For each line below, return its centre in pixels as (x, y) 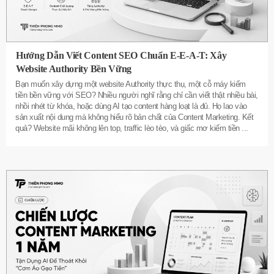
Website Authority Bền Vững (74, 69)
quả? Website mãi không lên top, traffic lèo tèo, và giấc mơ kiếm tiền (128, 128)
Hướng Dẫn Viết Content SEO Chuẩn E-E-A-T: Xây (121, 56)
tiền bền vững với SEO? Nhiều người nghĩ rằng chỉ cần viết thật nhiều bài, (137, 95)
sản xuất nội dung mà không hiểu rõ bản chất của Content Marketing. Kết (134, 117)
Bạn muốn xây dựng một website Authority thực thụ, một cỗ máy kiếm (131, 84)
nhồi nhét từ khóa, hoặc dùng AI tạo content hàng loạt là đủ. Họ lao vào (131, 106)
